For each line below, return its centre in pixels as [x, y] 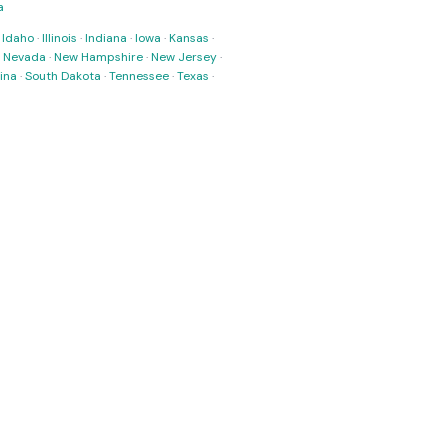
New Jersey [184, 57]
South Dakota [63, 76]
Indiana [106, 38]
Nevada [24, 57]
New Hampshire [98, 57]
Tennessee [139, 76]
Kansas [189, 38]
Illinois [59, 38]
